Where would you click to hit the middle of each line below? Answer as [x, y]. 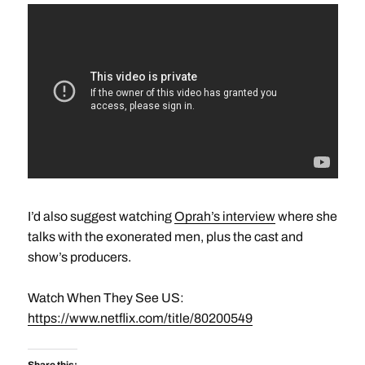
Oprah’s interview [224, 216]
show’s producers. [79, 257]
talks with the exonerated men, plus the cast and [165, 236]
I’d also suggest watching [101, 216]
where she [306, 216]
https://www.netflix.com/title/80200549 [140, 318]
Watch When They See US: [106, 297]
